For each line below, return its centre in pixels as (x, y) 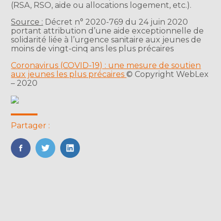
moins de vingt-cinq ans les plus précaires (92, 48)
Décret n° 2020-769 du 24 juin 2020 (116, 22)
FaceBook (40, 158)
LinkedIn (86, 158)
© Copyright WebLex (168, 74)
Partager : (31, 125)
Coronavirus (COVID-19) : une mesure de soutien (106, 65)
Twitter (58, 158)
